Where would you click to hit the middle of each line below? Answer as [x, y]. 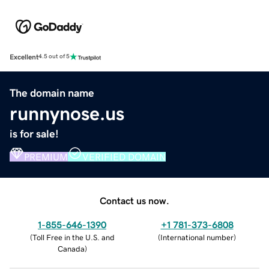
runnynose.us [67, 113]
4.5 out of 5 [54, 57]
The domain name [52, 93]
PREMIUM [46, 156]
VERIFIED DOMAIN [124, 156]
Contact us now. [134, 200]
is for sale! [34, 134]
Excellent [24, 57]
